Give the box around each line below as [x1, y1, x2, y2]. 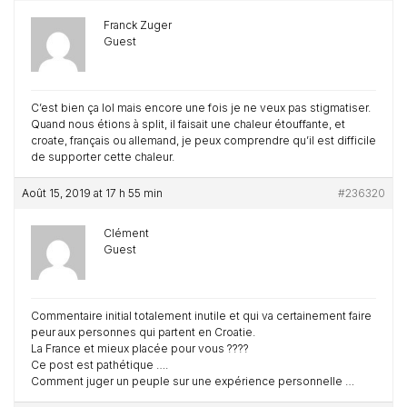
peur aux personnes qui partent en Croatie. [31, 325, 255, 339]
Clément [104, 226, 149, 240]
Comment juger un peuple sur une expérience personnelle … [31, 374, 354, 388]
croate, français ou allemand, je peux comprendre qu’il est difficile [31, 134, 376, 147]
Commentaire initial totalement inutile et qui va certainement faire [31, 309, 372, 323]
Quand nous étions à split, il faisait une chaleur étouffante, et [31, 117, 345, 131]
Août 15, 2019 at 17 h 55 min [22, 186, 163, 200]
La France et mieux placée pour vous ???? [31, 342, 249, 355]
